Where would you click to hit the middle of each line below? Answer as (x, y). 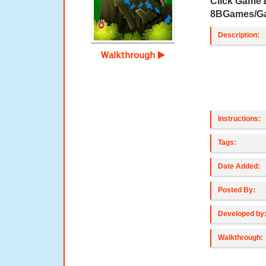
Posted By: (237, 190)
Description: (239, 35)
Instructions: (240, 119)
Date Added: (239, 166)
